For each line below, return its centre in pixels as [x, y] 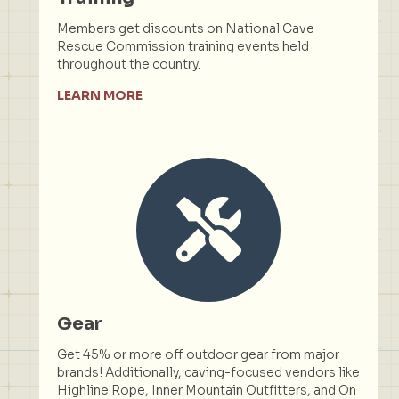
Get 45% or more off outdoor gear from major [198, 354]
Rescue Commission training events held [183, 46]
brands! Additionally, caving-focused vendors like [208, 372]
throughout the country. [129, 64]
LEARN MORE [100, 95]
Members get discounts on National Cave [186, 28]
